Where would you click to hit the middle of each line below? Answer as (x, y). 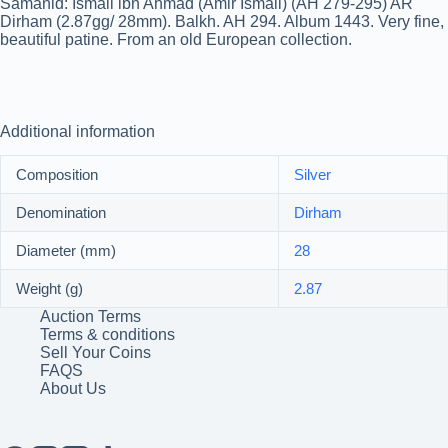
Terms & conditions (107, 335)
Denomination (61, 213)
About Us (73, 389)
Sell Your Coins (95, 353)
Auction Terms (90, 317)
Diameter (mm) (66, 251)
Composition (57, 175)
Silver (312, 175)
